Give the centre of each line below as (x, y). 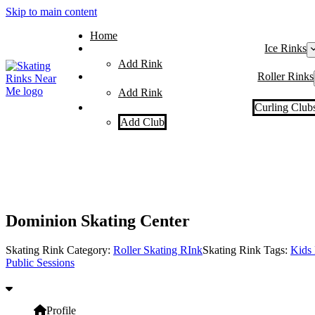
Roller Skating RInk (158, 250)
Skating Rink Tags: (246, 250)
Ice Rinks (286, 48)
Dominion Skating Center (98, 220)
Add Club (142, 122)
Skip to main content (51, 12)
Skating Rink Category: (59, 250)
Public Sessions (40, 263)
